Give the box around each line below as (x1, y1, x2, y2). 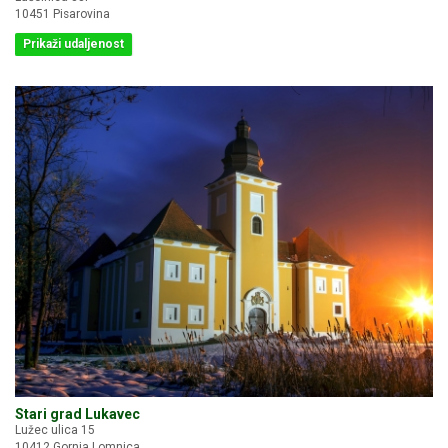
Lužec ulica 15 (15, 423, 95, 438)
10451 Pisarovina (15, 7, 110, 22)
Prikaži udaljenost (23, 37, 124, 52)
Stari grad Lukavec (15, 406, 140, 423)
